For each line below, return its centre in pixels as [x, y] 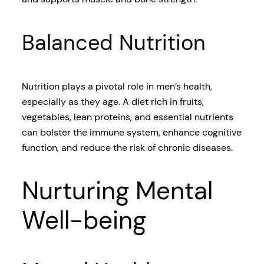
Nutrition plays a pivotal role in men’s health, [117, 87]
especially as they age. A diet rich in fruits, [113, 102]
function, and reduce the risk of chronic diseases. [127, 148]
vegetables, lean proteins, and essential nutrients [127, 117]
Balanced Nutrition [113, 43]
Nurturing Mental [117, 191]
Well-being [84, 220]
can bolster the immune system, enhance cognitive [131, 133]
